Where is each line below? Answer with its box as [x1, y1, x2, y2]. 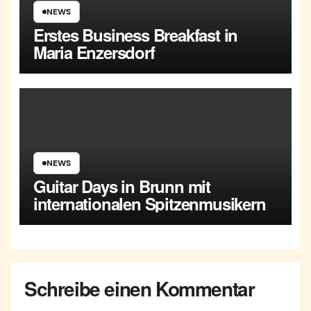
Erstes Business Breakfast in [33, 23, 238, 47]
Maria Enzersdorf [33, 40, 155, 65]
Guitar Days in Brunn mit [33, 174, 210, 199]
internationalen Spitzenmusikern [33, 192, 266, 216]
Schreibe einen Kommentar [24, 274, 255, 303]
